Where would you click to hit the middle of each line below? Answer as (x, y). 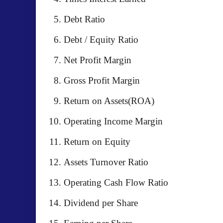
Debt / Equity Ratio (101, 40)
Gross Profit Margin (102, 80)
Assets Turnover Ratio (106, 162)
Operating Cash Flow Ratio (116, 182)
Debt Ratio (84, 19)
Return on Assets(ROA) (109, 101)
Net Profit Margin (98, 60)
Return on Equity (97, 142)
